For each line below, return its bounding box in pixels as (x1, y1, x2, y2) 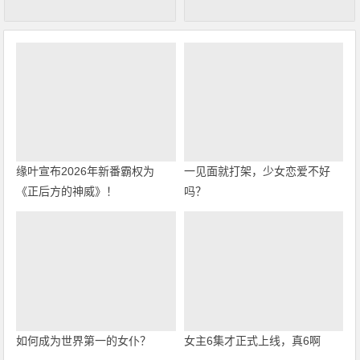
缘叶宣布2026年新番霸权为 (16, 165, 155, 178)
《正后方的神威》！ (16, 185, 118, 198)
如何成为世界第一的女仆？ (16, 334, 152, 348)
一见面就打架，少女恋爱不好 (183, 165, 330, 178)
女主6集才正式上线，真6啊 (183, 334, 321, 348)
